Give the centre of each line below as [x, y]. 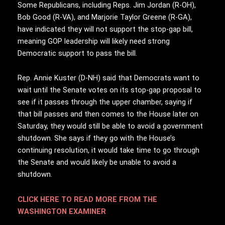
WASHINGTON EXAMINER [62, 211]
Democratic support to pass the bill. [77, 53]
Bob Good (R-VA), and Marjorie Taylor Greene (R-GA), [105, 17]
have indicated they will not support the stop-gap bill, [105, 29]
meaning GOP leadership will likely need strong [94, 41]
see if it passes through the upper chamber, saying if [105, 102]
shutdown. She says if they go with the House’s [96, 138]
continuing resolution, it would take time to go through [108, 150]
